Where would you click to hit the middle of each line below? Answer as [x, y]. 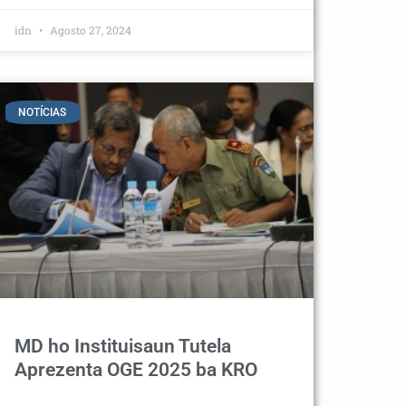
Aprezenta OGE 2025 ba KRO [136, 369]
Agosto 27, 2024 [89, 29]
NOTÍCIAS [43, 113]
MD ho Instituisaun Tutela [123, 346]
